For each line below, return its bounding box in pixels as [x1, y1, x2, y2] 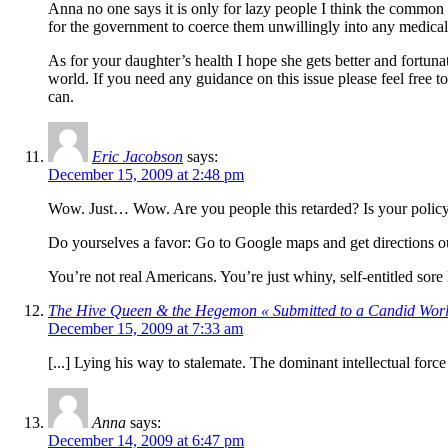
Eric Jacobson [92, 148, 183, 166]
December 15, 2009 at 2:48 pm [48, 166, 244, 184]
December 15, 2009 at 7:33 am [48, 320, 243, 338]
